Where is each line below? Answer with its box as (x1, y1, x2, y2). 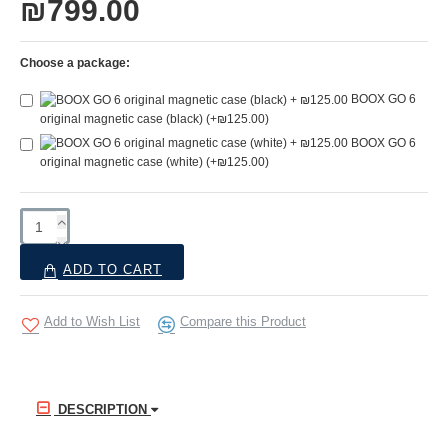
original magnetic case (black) (40, 111, 206, 126)
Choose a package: (20, 56, 130, 71)
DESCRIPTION (54, 401, 151, 417)
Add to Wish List (44, 313, 140, 329)
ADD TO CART (63, 261, 162, 277)
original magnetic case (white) (40, 154, 206, 169)
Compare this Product (180, 313, 306, 329)
